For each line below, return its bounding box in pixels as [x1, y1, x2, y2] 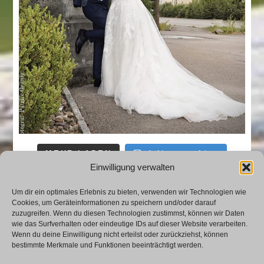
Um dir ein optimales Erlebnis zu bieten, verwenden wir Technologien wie [12, 188, 246, 196]
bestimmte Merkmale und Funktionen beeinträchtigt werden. [12, 241, 203, 249]
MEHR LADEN [45, 148, 112, 158]
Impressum [108, 236, 155, 247]
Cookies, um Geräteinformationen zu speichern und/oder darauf [12, 199, 216, 207]
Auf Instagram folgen [147, 148, 219, 158]
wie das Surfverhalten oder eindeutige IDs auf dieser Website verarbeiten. [12, 220, 247, 228]
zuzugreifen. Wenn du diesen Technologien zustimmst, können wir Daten [12, 209, 245, 217]
